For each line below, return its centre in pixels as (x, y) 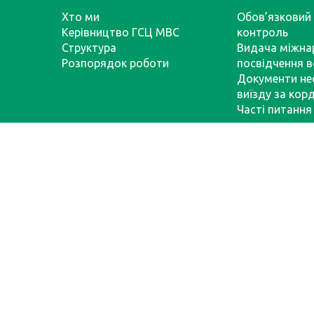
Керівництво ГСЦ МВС (121, 32)
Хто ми (81, 17)
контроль (262, 32)
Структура (89, 48)
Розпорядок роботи (115, 63)
